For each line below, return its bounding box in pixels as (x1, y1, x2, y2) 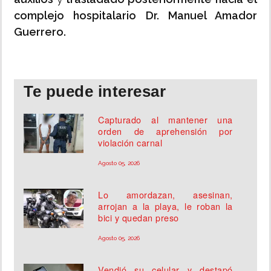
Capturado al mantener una (98, 113, 233, 126)
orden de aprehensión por (98, 125, 233, 138)
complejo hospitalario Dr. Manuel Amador (14, 9, 257, 22)
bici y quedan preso (98, 211, 179, 224)
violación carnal (98, 136, 163, 149)
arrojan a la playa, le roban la (98, 200, 233, 213)
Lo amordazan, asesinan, (98, 188, 233, 201)
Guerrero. (14, 25, 66, 39)
